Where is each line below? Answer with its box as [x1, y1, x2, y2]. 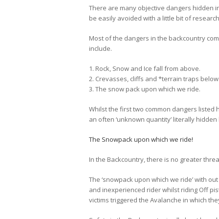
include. [89, 44, 112, 53]
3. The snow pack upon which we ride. [89, 85, 200, 94]
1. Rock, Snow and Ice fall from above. [89, 64, 200, 73]
